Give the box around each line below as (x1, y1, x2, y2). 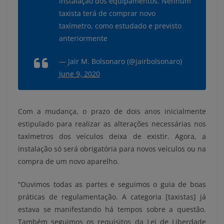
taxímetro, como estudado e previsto (59, 21, 181, 31)
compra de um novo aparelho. (18, 156, 119, 166)
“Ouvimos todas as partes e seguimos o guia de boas (18, 179, 206, 189)
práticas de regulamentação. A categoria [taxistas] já (18, 192, 206, 202)
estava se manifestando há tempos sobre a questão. (18, 204, 206, 214)
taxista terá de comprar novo (59, 8, 155, 18)
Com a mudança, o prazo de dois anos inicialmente (18, 106, 206, 116)
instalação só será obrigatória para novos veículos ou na (18, 144, 206, 154)
